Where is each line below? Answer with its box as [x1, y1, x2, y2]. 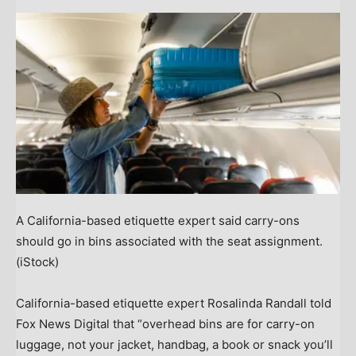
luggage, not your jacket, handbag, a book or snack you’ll [16, 336, 333, 352]
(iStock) [16, 253, 59, 269]
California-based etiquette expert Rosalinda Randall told [16, 295, 331, 311]
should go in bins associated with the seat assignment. [16, 233, 323, 249]
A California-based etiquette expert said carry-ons [16, 212, 300, 228]
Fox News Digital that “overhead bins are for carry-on [16, 315, 315, 331]
